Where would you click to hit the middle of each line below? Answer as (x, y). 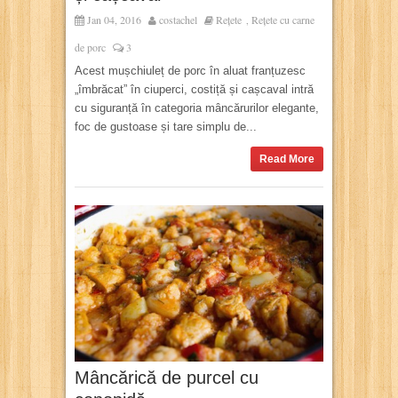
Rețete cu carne (283, 20)
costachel (178, 20)
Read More (287, 159)
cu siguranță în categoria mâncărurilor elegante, (197, 108)
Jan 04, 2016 (113, 20)
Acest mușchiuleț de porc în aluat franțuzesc (190, 71)
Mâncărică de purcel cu (167, 377)
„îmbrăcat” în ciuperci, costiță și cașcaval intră (194, 90)
